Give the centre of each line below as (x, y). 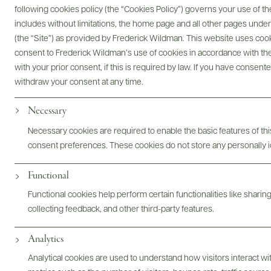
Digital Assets (135, 52)
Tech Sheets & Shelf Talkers (196, 117)
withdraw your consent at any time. (79, 83)
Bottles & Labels (76, 117)
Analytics (46, 239)
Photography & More (135, 177)
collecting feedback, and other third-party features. (121, 210)
